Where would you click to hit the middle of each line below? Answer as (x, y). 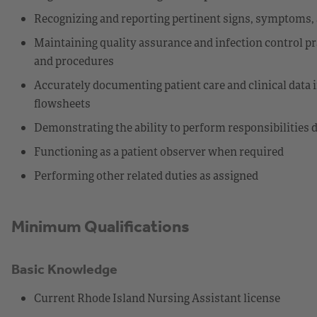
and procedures (74, 60)
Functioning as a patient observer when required (159, 151)
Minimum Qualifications (100, 226)
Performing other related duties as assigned (146, 175)
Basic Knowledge (64, 269)
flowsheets (62, 103)
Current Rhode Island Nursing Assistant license (157, 298)
